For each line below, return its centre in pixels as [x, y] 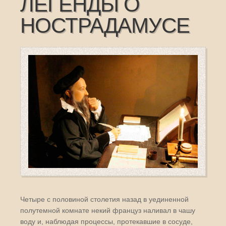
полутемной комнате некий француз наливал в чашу [108, 210]
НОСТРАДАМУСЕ [105, 26]
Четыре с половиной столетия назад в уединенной [104, 199]
